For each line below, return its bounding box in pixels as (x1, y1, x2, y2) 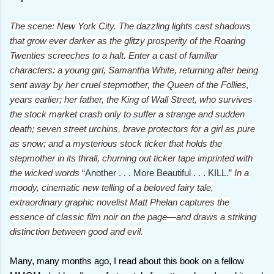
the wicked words (10, 168, 82, 179)
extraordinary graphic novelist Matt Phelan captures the (10, 197, 229, 208)
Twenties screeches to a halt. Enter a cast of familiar (10, 50, 218, 61)
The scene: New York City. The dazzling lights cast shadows (10, 21, 251, 32)
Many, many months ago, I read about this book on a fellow (10, 256, 244, 267)
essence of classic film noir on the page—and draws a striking (10, 212, 256, 223)
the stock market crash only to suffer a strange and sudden (10, 109, 245, 120)
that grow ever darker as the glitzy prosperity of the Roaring (10, 35, 245, 46)
